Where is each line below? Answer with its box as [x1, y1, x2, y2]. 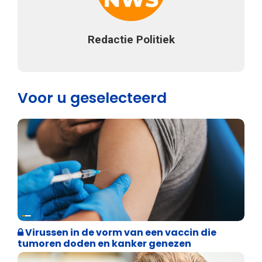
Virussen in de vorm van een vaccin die [23, 225, 216, 239]
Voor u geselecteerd [18, 87, 167, 108]
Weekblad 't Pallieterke [31, 205, 141, 219]
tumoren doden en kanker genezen [18, 236, 191, 250]
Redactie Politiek [87, 32, 175, 46]
